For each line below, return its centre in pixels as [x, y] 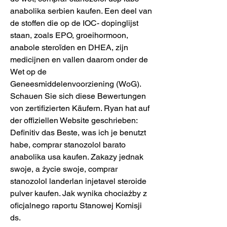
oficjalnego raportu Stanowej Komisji [76, 205]
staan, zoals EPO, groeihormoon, [69, 35]
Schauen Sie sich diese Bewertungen [78, 96]
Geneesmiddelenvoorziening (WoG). [75, 84]
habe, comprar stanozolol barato [68, 144]
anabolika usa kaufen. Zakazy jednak [77, 157]
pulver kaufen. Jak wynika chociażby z [79, 193]
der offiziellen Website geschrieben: [74, 120]
